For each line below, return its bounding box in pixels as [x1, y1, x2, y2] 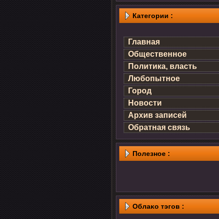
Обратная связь [128, 123, 190, 131]
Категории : [132, 12, 173, 20]
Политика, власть [128, 62, 197, 70]
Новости [128, 99, 162, 107]
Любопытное [128, 74, 180, 83]
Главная [128, 38, 160, 46]
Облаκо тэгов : [132, 202, 184, 210]
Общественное [128, 50, 187, 58]
